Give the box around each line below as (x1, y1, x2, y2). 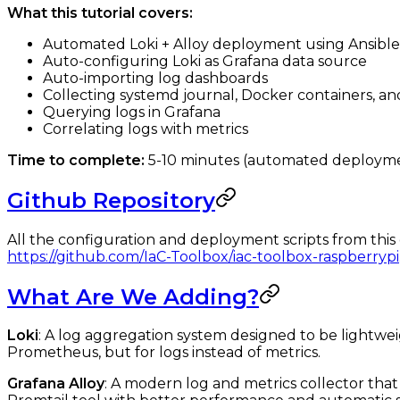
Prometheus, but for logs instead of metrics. (7, 344, 321, 362)
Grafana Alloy (7, 375, 104, 393)
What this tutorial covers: (7, 4, 193, 21)
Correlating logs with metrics (43, 120, 248, 137)
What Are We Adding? (7, 283, 259, 310)
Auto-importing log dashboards (43, 69, 268, 87)
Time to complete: (7, 151, 145, 169)
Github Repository (7, 187, 215, 213)
